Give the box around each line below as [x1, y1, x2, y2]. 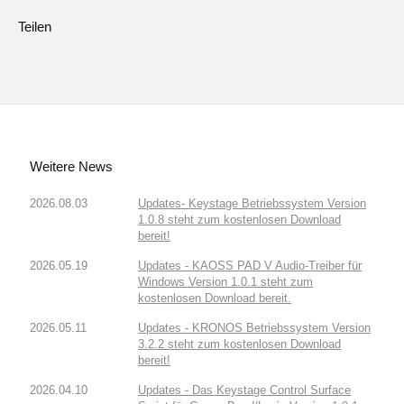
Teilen [18, 19, 51, 35]
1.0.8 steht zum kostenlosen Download [138, 213, 342, 227]
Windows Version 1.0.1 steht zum [138, 275, 314, 289]
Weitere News [30, 159, 114, 175]
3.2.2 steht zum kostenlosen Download [138, 337, 342, 352]
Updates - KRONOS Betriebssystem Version [138, 321, 372, 335]
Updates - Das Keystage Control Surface [138, 383, 352, 398]
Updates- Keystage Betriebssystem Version [138, 197, 367, 211]
